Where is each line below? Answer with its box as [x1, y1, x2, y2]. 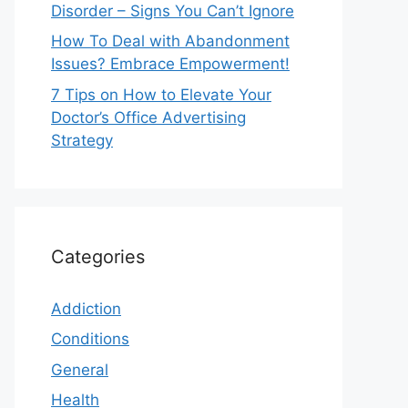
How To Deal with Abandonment [51, 32, 290, 51]
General [51, 360, 108, 379]
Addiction [51, 299, 121, 318]
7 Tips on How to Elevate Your [51, 85, 271, 104]
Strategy [51, 130, 113, 149]
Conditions [51, 330, 129, 349]
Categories [51, 245, 145, 268]
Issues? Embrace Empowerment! [51, 55, 290, 74]
